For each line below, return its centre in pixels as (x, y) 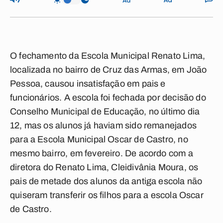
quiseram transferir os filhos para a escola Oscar (107, 195)
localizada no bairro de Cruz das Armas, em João (109, 70)
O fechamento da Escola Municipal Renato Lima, (108, 56)
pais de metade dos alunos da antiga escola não (106, 181)
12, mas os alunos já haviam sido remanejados (103, 125)
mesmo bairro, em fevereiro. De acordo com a (102, 153)
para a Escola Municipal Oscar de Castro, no (99, 139)
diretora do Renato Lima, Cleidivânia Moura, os (104, 167)
